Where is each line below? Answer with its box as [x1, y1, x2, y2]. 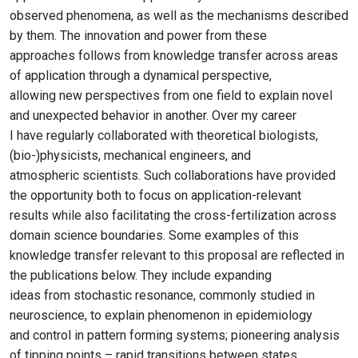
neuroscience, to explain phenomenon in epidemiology [10, 307, 312, 323]
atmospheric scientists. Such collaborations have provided [10, 167, 336, 183]
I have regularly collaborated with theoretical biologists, [10, 127, 318, 143]
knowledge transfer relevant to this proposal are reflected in [10, 247, 344, 263]
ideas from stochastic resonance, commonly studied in [10, 287, 315, 303]
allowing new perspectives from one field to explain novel [10, 87, 332, 103]
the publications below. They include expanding [10, 267, 272, 283]
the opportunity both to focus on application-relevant [10, 187, 301, 203]
